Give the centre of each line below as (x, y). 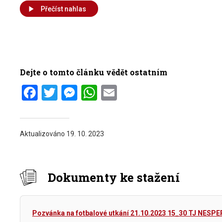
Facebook (71, 92)
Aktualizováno (43, 134)
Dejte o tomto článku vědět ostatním (94, 72)
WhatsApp (133, 92)
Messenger (116, 92)
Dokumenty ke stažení (114, 177)
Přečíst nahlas (63, 9)
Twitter (82, 92)
